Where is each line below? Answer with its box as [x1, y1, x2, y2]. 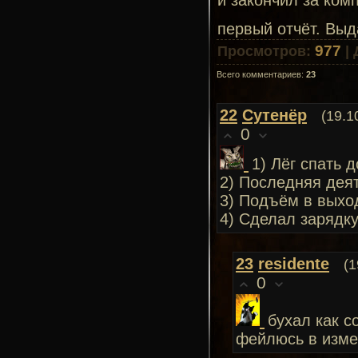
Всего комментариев [217, 70, 301, 79]
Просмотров [217, 43, 306, 59]
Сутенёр [242, 106, 307, 124]
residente [258, 255, 329, 272]
